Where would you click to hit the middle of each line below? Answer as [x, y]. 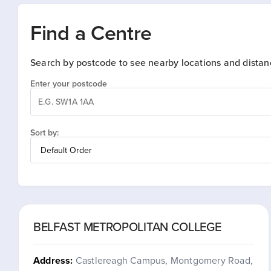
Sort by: [44, 133]
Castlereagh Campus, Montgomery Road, [164, 260]
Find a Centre [91, 32]
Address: [53, 260]
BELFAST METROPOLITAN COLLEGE [127, 227]
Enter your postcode [69, 84]
